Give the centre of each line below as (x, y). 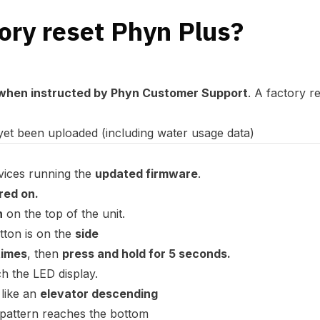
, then (45, 254)
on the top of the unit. (64, 214)
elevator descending (99, 294)
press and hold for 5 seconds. (146, 254)
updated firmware (146, 174)
